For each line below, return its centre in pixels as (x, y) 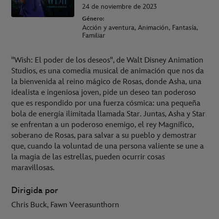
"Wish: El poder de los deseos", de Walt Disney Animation (107, 60)
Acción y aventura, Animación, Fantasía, (140, 28)
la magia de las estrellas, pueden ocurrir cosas (88, 157)
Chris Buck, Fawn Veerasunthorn (65, 205)
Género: (93, 19)
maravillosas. (33, 168)
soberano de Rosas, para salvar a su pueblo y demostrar (104, 136)
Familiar (94, 35)
